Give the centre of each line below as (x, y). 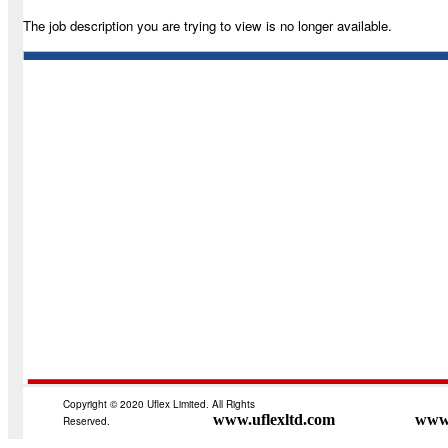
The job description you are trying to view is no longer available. (207, 25)
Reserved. (86, 421)
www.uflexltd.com (274, 419)
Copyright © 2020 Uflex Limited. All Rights (159, 404)
